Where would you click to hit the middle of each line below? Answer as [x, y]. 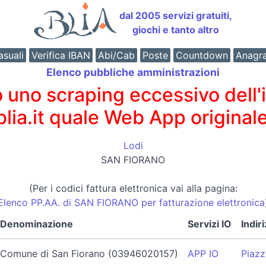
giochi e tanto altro [176, 30]
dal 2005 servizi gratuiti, [176, 15]
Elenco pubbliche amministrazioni [133, 72]
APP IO [203, 253]
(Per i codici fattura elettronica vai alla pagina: [133, 188]
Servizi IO [209, 224]
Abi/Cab [116, 55]
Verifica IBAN [61, 55]
